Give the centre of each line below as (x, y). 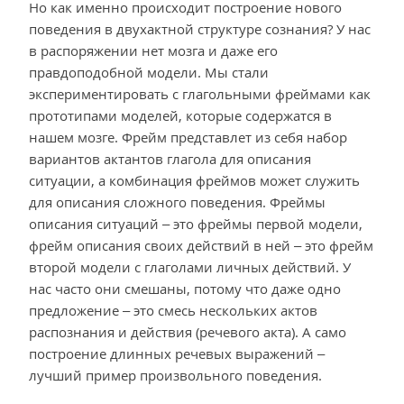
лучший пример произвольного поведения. (175, 375)
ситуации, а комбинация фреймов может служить (194, 180)
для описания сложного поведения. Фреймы (177, 202)
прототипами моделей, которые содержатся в (180, 115)
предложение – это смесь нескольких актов (173, 310)
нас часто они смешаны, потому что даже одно (185, 288)
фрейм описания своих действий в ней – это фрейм (201, 245)
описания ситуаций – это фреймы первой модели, (196, 223)
